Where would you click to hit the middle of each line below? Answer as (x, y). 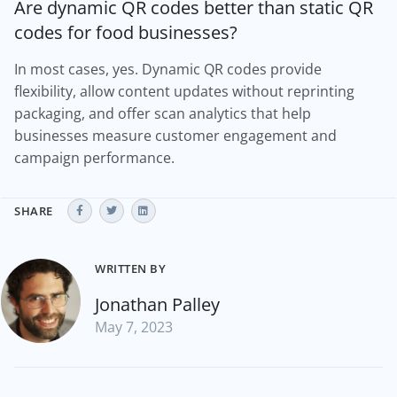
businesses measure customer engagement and (175, 136)
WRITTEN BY (130, 268)
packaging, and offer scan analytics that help (163, 113)
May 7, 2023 (134, 327)
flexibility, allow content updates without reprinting (184, 91)
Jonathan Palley (157, 304)
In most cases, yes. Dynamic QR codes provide (168, 69)
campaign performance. (94, 158)
